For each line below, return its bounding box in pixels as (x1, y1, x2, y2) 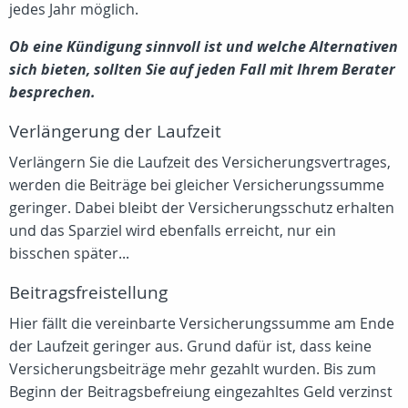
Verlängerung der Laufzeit (9, 119, 221, 144)
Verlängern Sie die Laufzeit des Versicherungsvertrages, (9, 152, 391, 173)
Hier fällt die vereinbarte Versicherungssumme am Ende (9, 313, 394, 334)
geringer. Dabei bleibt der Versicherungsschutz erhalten (9, 198, 394, 219)
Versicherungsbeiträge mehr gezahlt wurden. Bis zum (9, 359, 376, 380)
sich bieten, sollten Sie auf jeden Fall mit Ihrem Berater (9, 59, 395, 80)
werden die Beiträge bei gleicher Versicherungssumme (9, 175, 384, 196)
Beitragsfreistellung (9, 280, 168, 305)
